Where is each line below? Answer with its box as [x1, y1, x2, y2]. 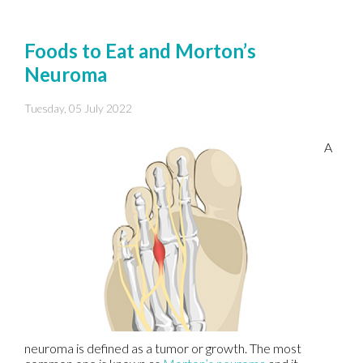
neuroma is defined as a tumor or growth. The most [24, 340, 301, 356]
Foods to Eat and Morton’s [24, 38, 256, 62]
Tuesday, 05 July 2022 [24, 101, 132, 115]
